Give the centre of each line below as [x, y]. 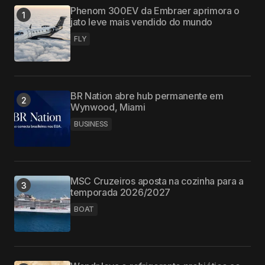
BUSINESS [91, 124]
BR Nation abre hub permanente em [147, 96]
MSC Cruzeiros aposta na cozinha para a [157, 181]
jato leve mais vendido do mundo [142, 22]
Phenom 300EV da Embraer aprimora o [155, 11]
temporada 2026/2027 [120, 192]
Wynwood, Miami [108, 107]
